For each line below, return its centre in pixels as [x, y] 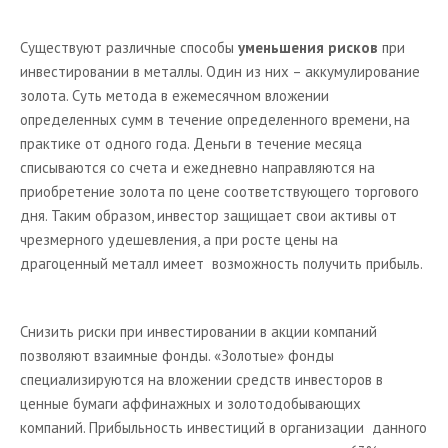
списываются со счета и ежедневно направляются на [197, 167]
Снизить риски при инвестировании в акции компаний [198, 331]
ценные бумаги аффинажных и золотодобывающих [190, 403]
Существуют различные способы [129, 47]
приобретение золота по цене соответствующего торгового [219, 191]
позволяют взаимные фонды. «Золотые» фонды [177, 355]
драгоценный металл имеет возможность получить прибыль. [221, 263]
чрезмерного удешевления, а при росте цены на [179, 239]
